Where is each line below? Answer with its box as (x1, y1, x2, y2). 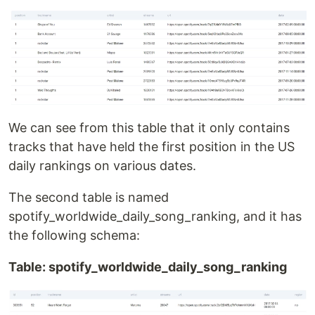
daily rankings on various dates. (8, 158, 196, 174)
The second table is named (8, 190, 169, 205)
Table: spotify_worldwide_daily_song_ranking (8, 259, 287, 275)
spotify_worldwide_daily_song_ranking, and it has (8, 209, 302, 224)
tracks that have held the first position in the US (8, 139, 295, 155)
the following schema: (8, 228, 140, 243)
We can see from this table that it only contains (8, 120, 290, 136)
